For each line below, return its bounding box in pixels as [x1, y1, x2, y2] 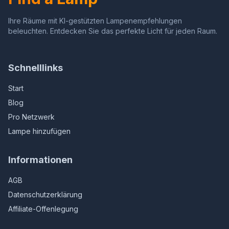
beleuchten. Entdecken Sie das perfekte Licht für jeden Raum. [8, 27, 217, 35]
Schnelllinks [8, 62, 63, 73]
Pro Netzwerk [8, 112, 55, 121]
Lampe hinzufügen [8, 127, 71, 135]
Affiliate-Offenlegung [8, 204, 78, 213]
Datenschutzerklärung [8, 190, 82, 199]
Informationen [8, 154, 73, 165]
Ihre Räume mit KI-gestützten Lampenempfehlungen [8, 16, 182, 25]
